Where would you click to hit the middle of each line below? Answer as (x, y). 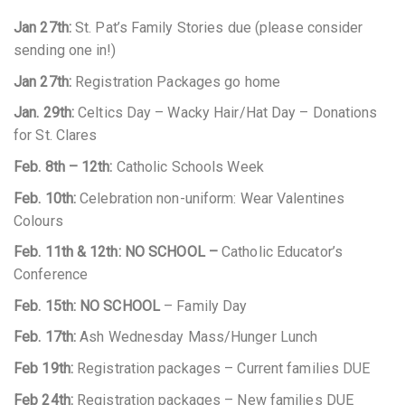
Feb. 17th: (47, 337)
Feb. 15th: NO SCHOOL (89, 306)
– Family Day (206, 306)
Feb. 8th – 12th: (65, 167)
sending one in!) (65, 51)
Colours (38, 221)
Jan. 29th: (44, 113)
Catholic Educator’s (282, 252)
